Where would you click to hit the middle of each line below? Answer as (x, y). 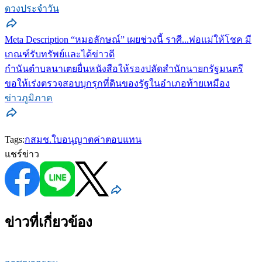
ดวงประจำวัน (32, 9)
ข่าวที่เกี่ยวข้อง (49, 222)
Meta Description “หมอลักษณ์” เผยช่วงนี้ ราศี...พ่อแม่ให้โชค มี (128, 40)
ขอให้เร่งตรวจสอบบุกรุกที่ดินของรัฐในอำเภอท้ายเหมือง (117, 84)
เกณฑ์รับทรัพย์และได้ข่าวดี (60, 54)
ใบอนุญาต (73, 140)
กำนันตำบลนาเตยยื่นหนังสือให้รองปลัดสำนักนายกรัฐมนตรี (124, 69)
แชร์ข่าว (22, 154)
